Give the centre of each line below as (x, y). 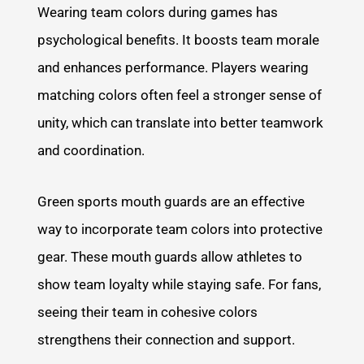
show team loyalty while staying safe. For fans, (180, 285)
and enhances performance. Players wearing (173, 67)
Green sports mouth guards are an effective (171, 202)
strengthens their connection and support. (167, 340)
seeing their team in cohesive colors (148, 312)
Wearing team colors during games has (158, 12)
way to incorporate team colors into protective (180, 230)
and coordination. (91, 150)
